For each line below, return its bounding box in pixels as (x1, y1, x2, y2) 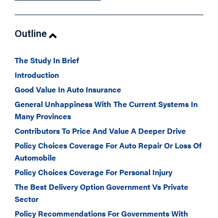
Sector (15, 193, 38, 204)
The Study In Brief (15, 54, 79, 66)
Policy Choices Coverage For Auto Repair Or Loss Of (15, 140, 201, 151)
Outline (15, 30, 47, 39)
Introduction (15, 69, 59, 80)
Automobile (15, 152, 56, 163)
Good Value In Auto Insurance (15, 84, 121, 95)
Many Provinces (15, 110, 71, 122)
